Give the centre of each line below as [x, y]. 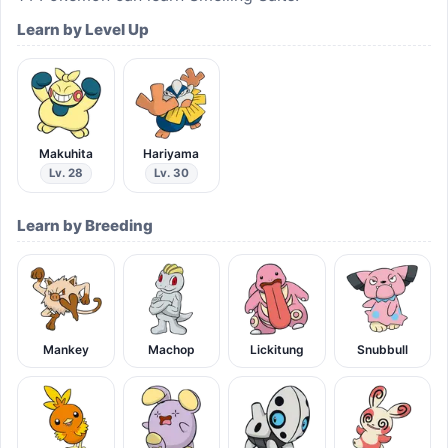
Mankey [65, 350]
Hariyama [171, 154]
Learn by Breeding [85, 226]
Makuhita [65, 154]
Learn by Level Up [83, 30]
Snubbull [382, 350]
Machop [171, 350]
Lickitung [276, 350]
